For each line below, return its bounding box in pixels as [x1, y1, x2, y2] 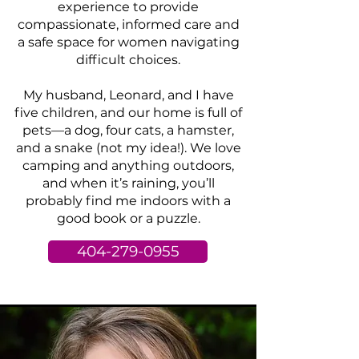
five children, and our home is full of [14, 105, 242, 120]
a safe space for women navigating [17, 34, 240, 50]
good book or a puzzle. [56, 211, 200, 226]
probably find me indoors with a [26, 193, 231, 208]
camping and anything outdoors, [22, 158, 234, 173]
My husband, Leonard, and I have [22, 87, 234, 103]
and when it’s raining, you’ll [42, 175, 215, 191]
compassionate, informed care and [17, 17, 240, 32]
